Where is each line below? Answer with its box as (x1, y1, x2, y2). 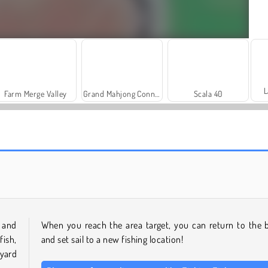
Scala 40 (194, 89, 223, 99)
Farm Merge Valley (4, 89, 67, 99)
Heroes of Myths (36, 153, 92, 163)
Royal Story (188, 153, 229, 163)
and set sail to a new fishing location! (41, 233, 188, 246)
